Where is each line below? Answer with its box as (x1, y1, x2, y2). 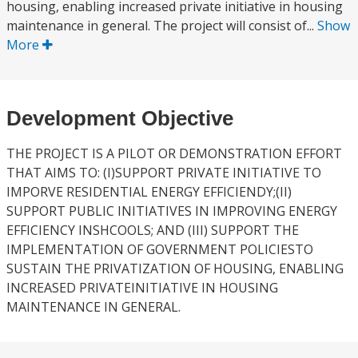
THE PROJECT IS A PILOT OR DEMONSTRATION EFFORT (6, 145, 342, 162)
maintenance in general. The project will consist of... (6, 17, 317, 34)
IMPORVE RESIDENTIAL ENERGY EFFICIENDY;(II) (6, 183, 292, 201)
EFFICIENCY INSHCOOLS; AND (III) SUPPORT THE (6, 221, 299, 239)
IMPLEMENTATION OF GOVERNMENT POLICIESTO (6, 241, 313, 258)
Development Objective (6, 106, 233, 130)
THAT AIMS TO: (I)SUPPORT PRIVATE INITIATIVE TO (6, 164, 321, 181)
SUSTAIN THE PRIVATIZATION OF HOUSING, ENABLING (6, 260, 344, 277)
